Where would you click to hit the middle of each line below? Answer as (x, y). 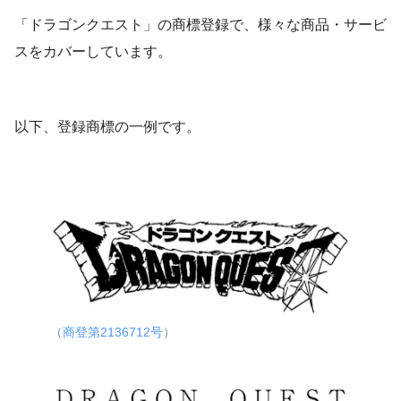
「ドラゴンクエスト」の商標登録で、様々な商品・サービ (200, 25)
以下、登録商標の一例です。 (107, 127)
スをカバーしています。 (93, 52)
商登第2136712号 (113, 333)
